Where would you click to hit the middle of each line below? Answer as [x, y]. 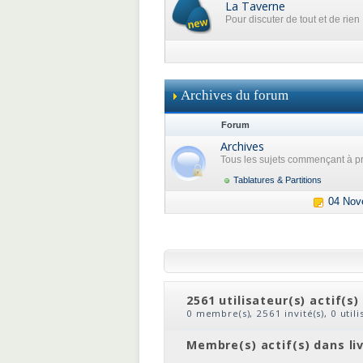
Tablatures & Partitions [278, 180]
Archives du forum [235, 95]
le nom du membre [272, 325]
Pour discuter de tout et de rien [293, 19]
